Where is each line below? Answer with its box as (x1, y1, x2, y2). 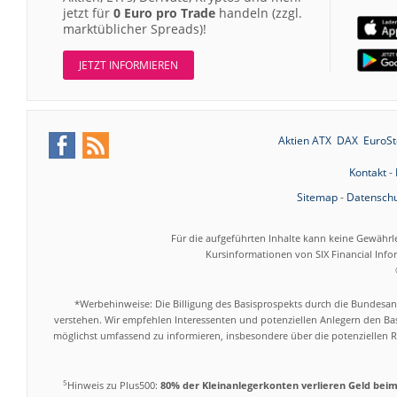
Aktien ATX (277, 133, 331, 149)
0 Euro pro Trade (113, 4, 215, 22)
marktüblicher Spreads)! (63, 20, 206, 38)
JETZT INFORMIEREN (79, 58, 178, 74)
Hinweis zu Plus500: (66, 378, 160, 393)
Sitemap (296, 190, 338, 206)
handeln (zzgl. (215, 4, 302, 22)
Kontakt (348, 165, 386, 181)
